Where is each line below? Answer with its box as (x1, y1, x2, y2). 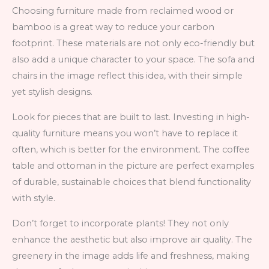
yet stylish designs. (12, 86, 92, 98)
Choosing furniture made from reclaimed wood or (12, 5, 234, 17)
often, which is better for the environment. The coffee (12, 144, 250, 156)
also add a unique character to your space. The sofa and (12, 54, 255, 65)
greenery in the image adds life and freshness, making (12, 250, 250, 261)
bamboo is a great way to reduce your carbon (12, 22, 214, 33)
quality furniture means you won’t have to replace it (12, 128, 238, 139)
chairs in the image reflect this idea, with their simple (12, 70, 243, 82)
